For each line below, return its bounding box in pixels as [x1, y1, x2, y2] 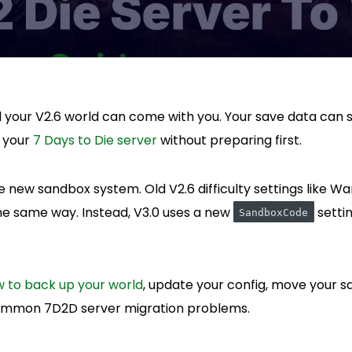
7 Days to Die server [33, 131, 157, 149]
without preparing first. [157, 131, 302, 149]
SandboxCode [239, 207, 309, 219]
